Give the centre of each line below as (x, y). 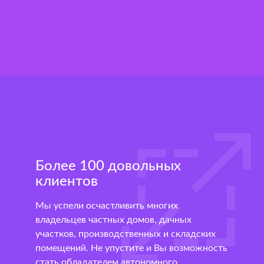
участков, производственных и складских (126, 234)
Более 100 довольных (108, 166)
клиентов (67, 182)
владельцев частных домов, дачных (113, 220)
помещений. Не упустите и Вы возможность (131, 248)
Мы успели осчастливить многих (107, 206)
